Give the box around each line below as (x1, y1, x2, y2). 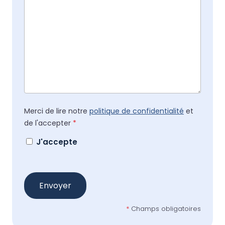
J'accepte (36, 137, 77, 147)
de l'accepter (24, 118, 73, 128)
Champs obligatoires (129, 204, 201, 213)
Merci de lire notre (24, 106, 89, 116)
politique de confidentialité (89, 106, 184, 116)
